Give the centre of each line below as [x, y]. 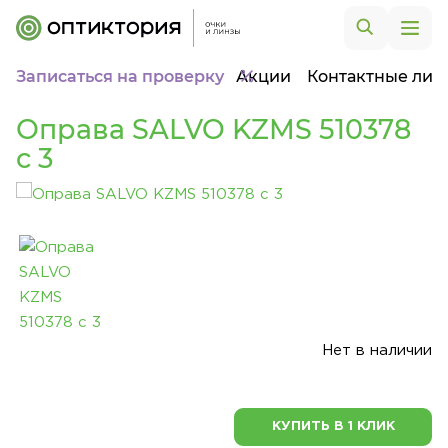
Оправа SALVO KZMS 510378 [213, 129]
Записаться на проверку [120, 76]
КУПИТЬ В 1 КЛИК [333, 426]
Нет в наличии [377, 350]
